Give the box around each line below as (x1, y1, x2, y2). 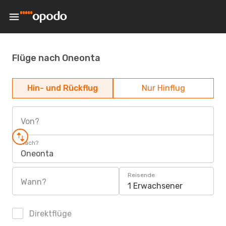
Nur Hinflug (142, 83, 185, 93)
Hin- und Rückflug (27, 83, 98, 93)
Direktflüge (27, 209, 72, 218)
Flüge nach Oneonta (12, 52, 100, 64)
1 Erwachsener (128, 181, 183, 191)
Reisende (128, 172, 155, 179)
